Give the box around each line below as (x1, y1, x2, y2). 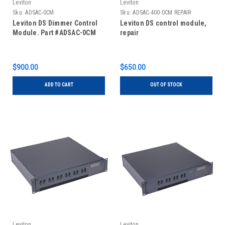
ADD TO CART (44, 82, 73, 88)
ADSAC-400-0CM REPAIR (133, 9, 191, 17)
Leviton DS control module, (120, 19, 207, 28)
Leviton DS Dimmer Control (13, 19, 98, 28)
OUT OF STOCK (150, 82, 182, 88)
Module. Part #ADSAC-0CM (13, 29, 96, 37)
